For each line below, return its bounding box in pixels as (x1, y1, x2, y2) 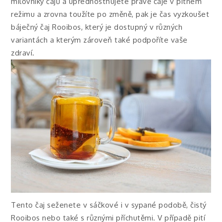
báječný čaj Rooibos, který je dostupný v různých (11, 22, 183, 32)
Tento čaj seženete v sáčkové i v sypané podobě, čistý (11, 200, 207, 210)
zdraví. (11, 48, 35, 58)
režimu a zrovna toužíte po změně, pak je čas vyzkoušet (11, 9, 210, 19)
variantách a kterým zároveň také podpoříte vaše (11, 35, 188, 45)
